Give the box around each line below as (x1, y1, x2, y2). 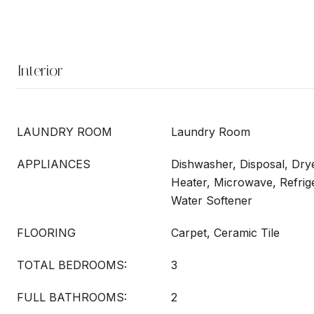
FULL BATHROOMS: (17, 290, 127, 304)
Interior (17, 62, 63, 80)
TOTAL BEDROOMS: (17, 258, 127, 272)
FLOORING (17, 226, 76, 240)
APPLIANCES (17, 157, 90, 171)
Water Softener (171, 193, 252, 207)
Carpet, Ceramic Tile (171, 226, 280, 240)
